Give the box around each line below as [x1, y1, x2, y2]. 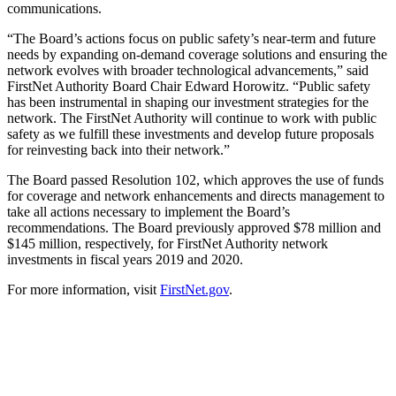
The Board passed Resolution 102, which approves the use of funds [7, 172, 384, 187]
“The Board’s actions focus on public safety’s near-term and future [7, 31, 376, 46]
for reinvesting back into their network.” [7, 142, 230, 157]
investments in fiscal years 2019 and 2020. [7, 252, 243, 267]
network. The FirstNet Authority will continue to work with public [7, 110, 377, 126]
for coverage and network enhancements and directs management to [7, 188, 385, 203]
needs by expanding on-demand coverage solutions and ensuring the [7, 47, 387, 62]
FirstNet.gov [160, 282, 229, 297]
